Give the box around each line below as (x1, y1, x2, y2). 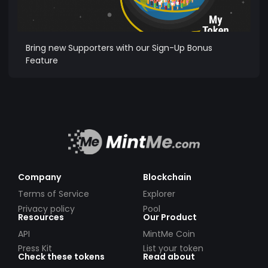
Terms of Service (18, 188, 89, 200)
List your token (143, 242, 203, 255)
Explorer (143, 188, 175, 200)
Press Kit (18, 242, 52, 255)
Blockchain (143, 171, 191, 184)
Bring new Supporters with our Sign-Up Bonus (26, 42, 212, 54)
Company (18, 171, 61, 184)
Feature (26, 54, 58, 67)
